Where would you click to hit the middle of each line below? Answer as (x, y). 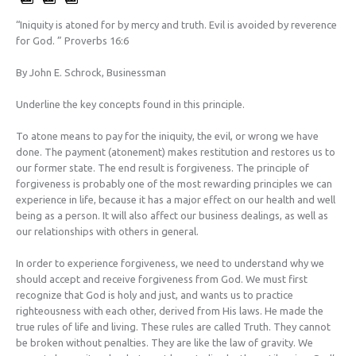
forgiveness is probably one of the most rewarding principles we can (174, 183)
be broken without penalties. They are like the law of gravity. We (164, 342)
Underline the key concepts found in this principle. (130, 104)
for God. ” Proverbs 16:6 (72, 40)
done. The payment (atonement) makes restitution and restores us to (176, 151)
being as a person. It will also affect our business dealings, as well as (172, 215)
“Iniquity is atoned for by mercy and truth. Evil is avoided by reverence (176, 24)
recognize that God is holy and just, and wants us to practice (155, 294)
